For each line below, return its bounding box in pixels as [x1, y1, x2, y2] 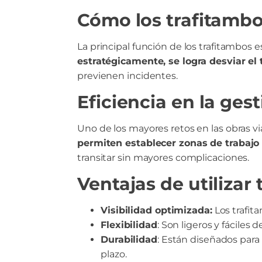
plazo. [101, 249, 127, 260]
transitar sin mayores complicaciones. [77, 152, 250, 163]
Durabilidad [101, 234, 157, 245]
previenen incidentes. [77, 70, 178, 81]
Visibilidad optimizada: [101, 205, 212, 216]
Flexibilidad [101, 219, 157, 230]
